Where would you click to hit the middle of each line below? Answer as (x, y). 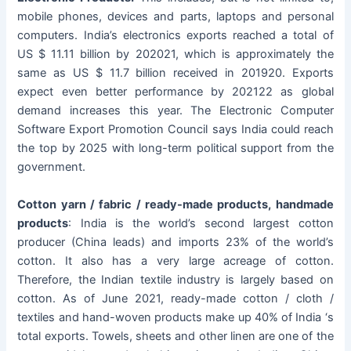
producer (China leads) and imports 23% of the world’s (175, 242)
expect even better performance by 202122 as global (175, 92)
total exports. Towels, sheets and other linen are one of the (175, 336)
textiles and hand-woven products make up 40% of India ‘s (175, 317)
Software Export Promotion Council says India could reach (175, 130)
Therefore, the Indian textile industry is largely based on (175, 279)
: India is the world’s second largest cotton (201, 223)
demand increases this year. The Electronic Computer (175, 111)
